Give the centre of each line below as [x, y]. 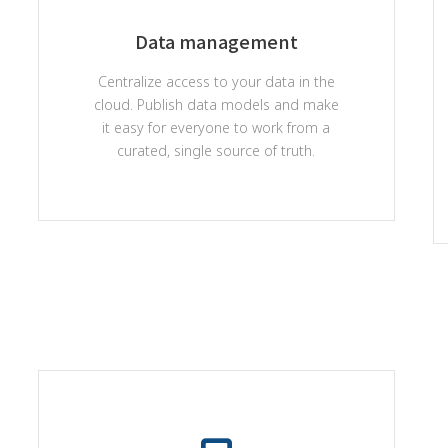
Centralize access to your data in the [216, 81]
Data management [216, 41]
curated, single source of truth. [216, 150]
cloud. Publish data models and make [216, 104]
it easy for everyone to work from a [216, 127]
